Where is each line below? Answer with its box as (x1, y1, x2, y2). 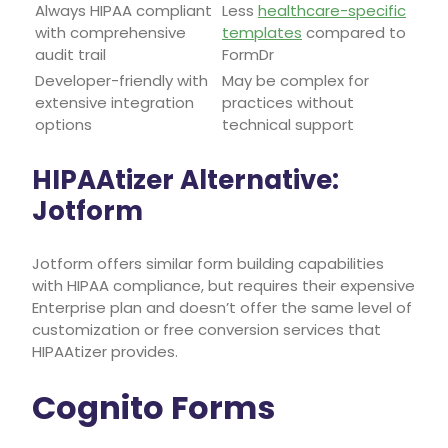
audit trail (35, 43, 106, 65)
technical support (222, 113, 354, 135)
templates (222, 21, 302, 43)
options (35, 113, 92, 135)
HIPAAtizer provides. (32, 340, 178, 362)
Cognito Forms (32, 385, 275, 431)
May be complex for (222, 69, 369, 91)
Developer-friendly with (35, 69, 208, 91)
